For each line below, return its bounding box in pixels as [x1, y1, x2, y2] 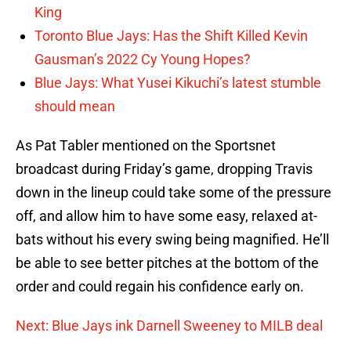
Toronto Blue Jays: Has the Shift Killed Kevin [34, 27, 308, 45]
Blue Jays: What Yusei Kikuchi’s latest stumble [34, 74, 321, 92]
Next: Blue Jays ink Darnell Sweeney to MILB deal [16, 317, 323, 335]
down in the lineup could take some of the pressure [16, 184, 331, 201]
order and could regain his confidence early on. [16, 278, 304, 295]
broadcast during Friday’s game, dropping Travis [16, 161, 313, 178]
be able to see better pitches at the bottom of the [16, 255, 319, 272]
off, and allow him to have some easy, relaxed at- [16, 208, 317, 225]
